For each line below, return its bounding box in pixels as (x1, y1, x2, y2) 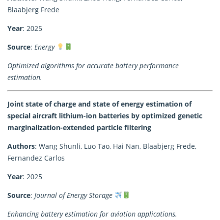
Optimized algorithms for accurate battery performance (7, 60, 179, 70)
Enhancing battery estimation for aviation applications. (7, 209, 177, 219)
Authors (7, 141, 35, 151)
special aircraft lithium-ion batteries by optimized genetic (7, 110, 202, 120)
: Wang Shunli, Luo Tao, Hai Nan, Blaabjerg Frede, (35, 141, 196, 151)
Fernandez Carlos (7, 153, 65, 163)
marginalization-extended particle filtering (7, 122, 151, 132)
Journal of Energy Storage (34, 190, 112, 200)
